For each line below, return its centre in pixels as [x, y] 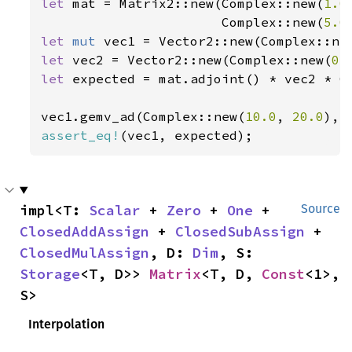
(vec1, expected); [187, 135]
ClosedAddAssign [84, 231]
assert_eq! [81, 135]
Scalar [115, 210]
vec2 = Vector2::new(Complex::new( [202, 59]
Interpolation [67, 324]
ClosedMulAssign [84, 252]
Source [321, 208]
